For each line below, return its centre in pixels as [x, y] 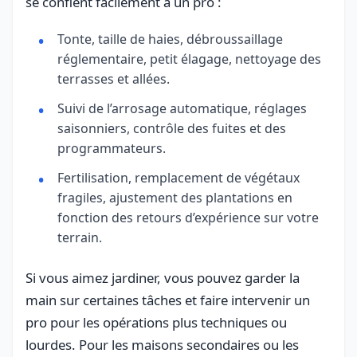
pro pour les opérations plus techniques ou [156, 322]
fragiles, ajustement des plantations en [175, 197]
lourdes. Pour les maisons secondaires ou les [162, 344]
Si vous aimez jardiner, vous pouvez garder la [163, 277]
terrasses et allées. [114, 78]
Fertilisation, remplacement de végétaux [178, 177]
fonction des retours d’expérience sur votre [188, 217]
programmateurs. [112, 148]
